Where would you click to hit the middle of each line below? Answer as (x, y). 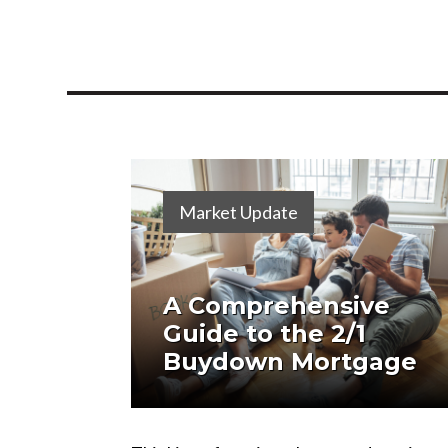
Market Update (239, 212)
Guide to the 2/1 (265, 334)
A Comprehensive (277, 306)
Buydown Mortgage (290, 362)
